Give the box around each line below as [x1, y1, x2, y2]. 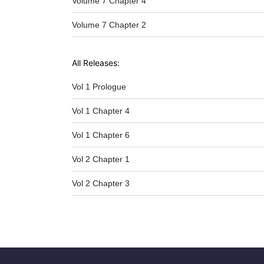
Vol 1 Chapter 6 [72, 130, 130, 140]
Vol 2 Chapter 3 [72, 178, 130, 188]
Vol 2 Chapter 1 [72, 154, 130, 164]
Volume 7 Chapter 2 [72, 19, 146, 29]
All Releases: [72, 57, 120, 68]
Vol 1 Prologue [72, 81, 126, 91]
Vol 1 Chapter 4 [72, 105, 130, 115]
